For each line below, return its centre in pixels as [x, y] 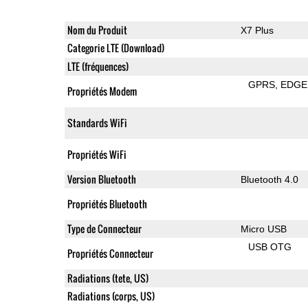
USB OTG [270, 246]
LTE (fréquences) [98, 66]
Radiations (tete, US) [108, 278]
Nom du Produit [97, 30]
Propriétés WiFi [97, 154]
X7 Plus [257, 30]
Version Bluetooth [101, 179]
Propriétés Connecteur [110, 253]
